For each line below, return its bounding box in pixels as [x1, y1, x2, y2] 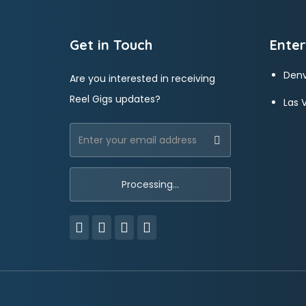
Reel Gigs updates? [70, 92, 161, 106]
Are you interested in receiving [70, 72, 215, 85]
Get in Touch [70, 36, 152, 53]
